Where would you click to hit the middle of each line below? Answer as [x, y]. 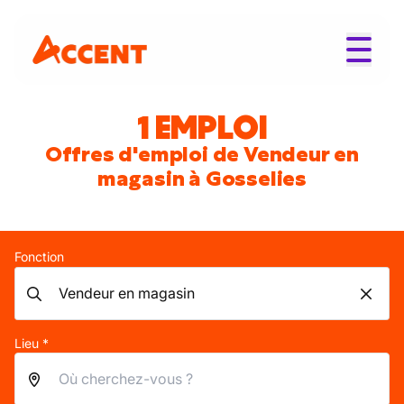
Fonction [39, 257]
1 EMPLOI [202, 127]
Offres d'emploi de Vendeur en [202, 154]
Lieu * [32, 343]
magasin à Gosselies [202, 179]
